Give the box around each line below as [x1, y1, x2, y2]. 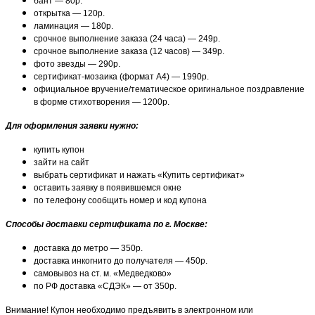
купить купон [34, 144, 84, 155]
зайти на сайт [34, 157, 89, 167]
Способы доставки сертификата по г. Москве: [6, 219, 207, 229]
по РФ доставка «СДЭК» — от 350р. [34, 281, 176, 291]
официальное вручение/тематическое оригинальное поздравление [34, 84, 304, 94]
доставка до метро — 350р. [34, 243, 143, 253]
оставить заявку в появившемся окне [34, 182, 181, 193]
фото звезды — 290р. [34, 58, 120, 69]
